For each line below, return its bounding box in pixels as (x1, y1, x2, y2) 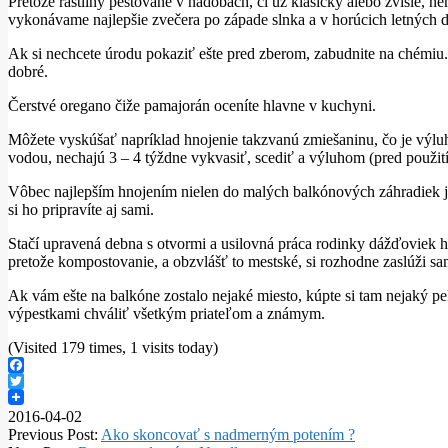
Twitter (8, 387, 53, 405)
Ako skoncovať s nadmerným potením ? (101, 425, 355, 443)
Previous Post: (8, 425, 101, 443)
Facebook (8, 371, 70, 389)
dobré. (8, 62, 48, 80)
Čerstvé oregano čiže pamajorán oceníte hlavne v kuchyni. (8, 96, 376, 114)
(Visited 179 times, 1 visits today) (8, 338, 218, 356)
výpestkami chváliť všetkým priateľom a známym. (8, 304, 325, 322)
